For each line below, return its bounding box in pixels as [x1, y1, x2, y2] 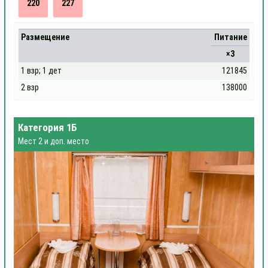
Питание [214, 32, 247, 42]
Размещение [21, 32, 70, 42]
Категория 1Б [18, 121, 77, 133]
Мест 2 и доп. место [18, 136, 89, 146]
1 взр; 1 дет [21, 66, 62, 75]
